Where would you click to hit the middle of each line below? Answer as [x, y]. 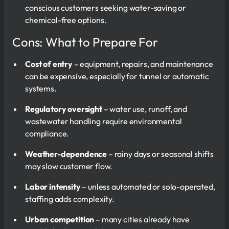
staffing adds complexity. [70, 199]
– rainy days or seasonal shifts [161, 154]
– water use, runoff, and [144, 109]
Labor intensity [53, 186]
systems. [41, 88]
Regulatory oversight [64, 109]
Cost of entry [49, 64]
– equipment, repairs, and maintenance [143, 64]
